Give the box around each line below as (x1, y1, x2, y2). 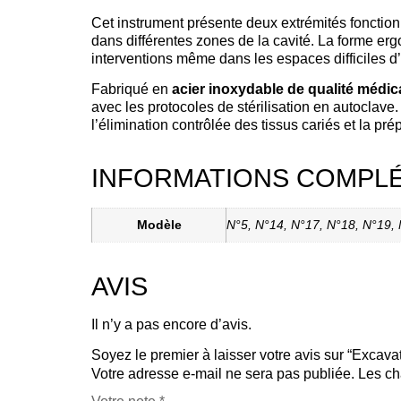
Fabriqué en (91, 81, 172, 98)
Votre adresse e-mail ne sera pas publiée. (91, 366, 354, 382)
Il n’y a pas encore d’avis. (91, 317, 252, 333)
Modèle (136, 218, 182, 233)
